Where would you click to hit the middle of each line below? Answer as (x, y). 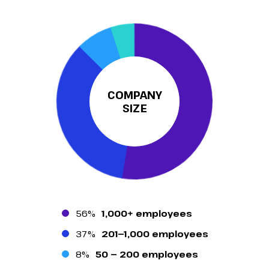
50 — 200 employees (147, 254)
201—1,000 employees (155, 234)
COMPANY (134, 95)
